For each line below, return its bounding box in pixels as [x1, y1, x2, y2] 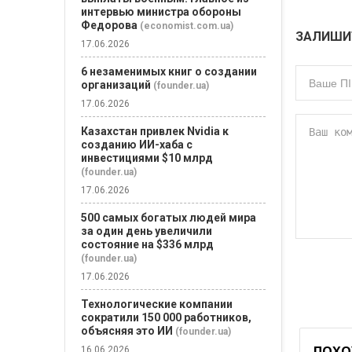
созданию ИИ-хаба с [81, 138, 192, 151]
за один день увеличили [81, 225, 212, 237]
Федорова [81, 19, 137, 31]
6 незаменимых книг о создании [81, 65, 257, 78]
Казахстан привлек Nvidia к [81, 125, 229, 137]
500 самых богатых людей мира [81, 211, 256, 224]
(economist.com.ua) [140, 20, 233, 31]
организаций [81, 79, 151, 91]
